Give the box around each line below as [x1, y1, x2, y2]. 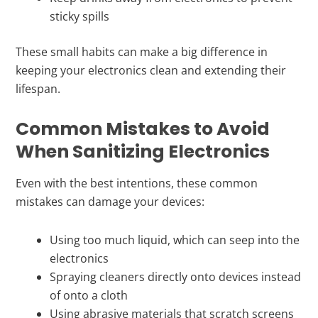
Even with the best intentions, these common [16, 175, 258, 191]
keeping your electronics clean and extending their [16, 62, 287, 78]
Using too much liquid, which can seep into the [50, 231, 300, 248]
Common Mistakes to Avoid [16, 116, 270, 141]
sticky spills [50, 8, 110, 24]
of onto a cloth [50, 287, 128, 303]
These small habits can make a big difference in [16, 43, 268, 60]
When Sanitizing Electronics [16, 138, 270, 164]
